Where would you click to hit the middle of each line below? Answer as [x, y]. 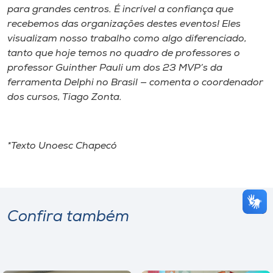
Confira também [68, 217]
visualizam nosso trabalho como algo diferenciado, [127, 39]
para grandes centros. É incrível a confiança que [120, 9]
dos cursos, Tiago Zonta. [65, 97]
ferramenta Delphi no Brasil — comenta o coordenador [135, 83]
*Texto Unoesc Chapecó [63, 146]
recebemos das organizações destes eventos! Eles [124, 24]
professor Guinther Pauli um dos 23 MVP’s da [115, 68]
